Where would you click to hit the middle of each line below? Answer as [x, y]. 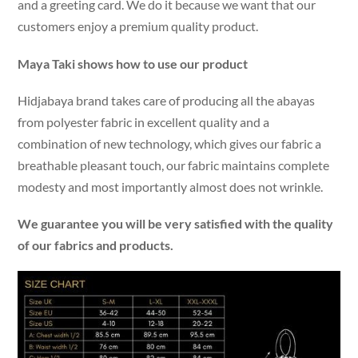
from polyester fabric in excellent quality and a [144, 121]
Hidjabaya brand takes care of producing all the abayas [167, 100]
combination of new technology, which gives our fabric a [170, 143]
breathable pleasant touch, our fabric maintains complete [174, 165]
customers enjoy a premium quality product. [138, 26]
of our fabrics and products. [96, 245]
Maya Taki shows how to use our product [133, 63]
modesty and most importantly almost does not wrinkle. [171, 186]
